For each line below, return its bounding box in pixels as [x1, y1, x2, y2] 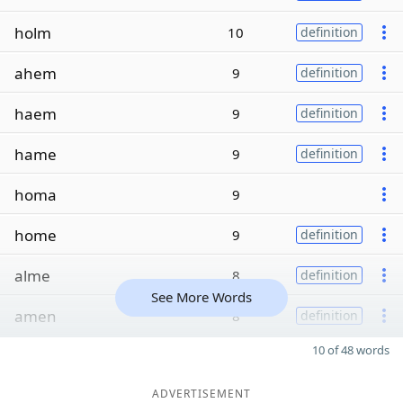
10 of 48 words [312, 342, 390, 358]
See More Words [151, 288, 252, 306]
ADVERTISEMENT [152, 386, 251, 401]
